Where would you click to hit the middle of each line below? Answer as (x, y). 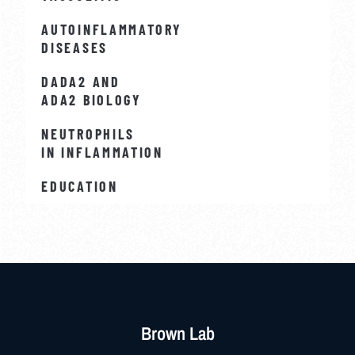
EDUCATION (80, 186)
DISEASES (74, 47)
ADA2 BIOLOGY (92, 99)
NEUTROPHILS (88, 134)
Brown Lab (177, 333)
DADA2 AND (81, 81)
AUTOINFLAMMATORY (112, 29)
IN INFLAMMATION (102, 152)
